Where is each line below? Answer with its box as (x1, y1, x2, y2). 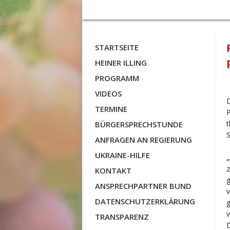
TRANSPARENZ (95, 212, 149, 222)
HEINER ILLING (95, 57, 147, 68)
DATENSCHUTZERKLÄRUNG (95, 196, 195, 206)
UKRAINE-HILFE (95, 150, 150, 160)
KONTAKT (95, 165, 131, 176)
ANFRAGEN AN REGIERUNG (95, 135, 192, 145)
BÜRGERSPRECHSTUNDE (95, 119, 183, 129)
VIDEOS (95, 88, 122, 99)
